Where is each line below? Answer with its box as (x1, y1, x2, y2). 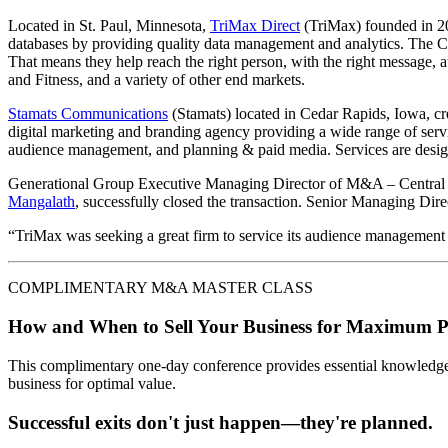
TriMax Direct (210, 17, 300, 35)
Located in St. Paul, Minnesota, (8, 17, 210, 35)
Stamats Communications (8, 105, 168, 123)
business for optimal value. (8, 374, 176, 392)
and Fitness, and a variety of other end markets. (8, 71, 305, 89)
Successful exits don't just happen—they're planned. (8, 411, 433, 433)
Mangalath (8, 193, 75, 211)
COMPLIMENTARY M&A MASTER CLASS (8, 279, 313, 297)
